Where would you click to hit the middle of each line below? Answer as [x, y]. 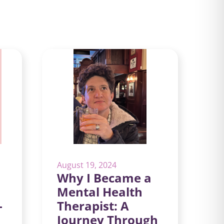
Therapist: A [93, 206]
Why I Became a [104, 178]
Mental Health [100, 192]
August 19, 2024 [87, 165]
